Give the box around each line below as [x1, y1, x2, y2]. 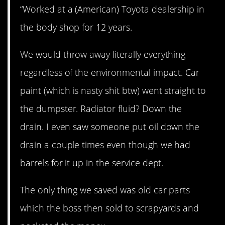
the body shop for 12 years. [20, 21, 132, 33]
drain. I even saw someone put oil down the [20, 121, 200, 133]
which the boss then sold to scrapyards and [20, 202, 199, 214]
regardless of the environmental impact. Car [20, 66, 200, 79]
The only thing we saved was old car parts [20, 184, 190, 196]
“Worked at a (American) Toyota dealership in [20, 3, 205, 15]
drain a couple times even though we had [20, 139, 191, 151]
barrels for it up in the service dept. [20, 157, 164, 169]
